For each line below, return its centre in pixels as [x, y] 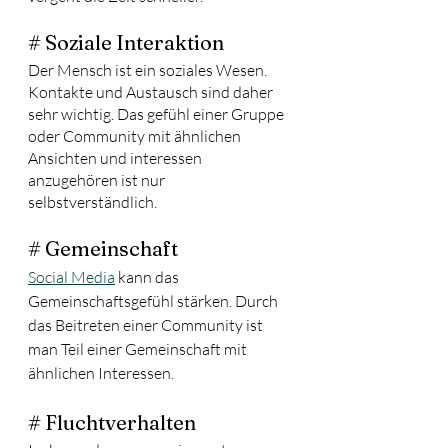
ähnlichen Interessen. [102, 373]
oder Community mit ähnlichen [136, 136]
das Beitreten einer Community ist [147, 325]
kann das [148, 277]
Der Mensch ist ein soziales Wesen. [149, 70]
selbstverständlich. [92, 202]
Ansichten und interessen [116, 158]
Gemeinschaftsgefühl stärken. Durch [154, 301]
